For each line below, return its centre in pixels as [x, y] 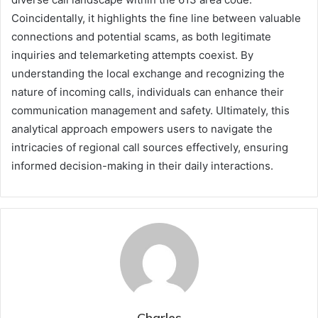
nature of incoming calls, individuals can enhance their [148, 92]
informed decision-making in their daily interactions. [142, 166]
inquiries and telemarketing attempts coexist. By [132, 55]
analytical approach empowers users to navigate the [142, 129]
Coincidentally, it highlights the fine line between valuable [156, 18]
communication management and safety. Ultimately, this [150, 111]
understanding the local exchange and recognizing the [148, 74]
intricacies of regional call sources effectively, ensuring [150, 148]
